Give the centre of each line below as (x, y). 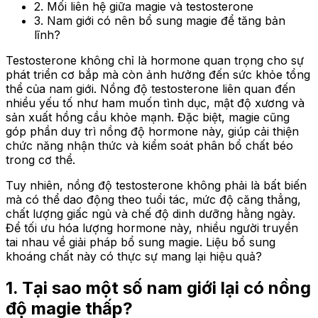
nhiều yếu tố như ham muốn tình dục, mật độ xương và (155, 103)
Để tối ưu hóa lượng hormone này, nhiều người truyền (152, 227)
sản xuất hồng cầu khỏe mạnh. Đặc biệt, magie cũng (148, 117)
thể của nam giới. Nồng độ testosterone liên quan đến (150, 88)
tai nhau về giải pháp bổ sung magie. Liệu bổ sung (141, 242)
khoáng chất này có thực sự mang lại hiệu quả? (134, 256)
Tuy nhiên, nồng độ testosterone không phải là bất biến (156, 185)
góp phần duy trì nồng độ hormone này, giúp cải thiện (152, 131)
